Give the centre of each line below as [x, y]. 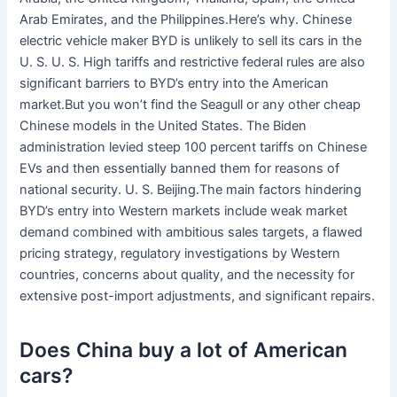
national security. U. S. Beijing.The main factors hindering [191, 190]
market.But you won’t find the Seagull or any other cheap [191, 105]
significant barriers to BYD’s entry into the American [175, 84]
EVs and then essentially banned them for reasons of [180, 169]
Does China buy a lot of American [184, 350]
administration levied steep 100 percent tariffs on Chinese [194, 148]
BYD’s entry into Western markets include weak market [184, 211]
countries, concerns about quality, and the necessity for [187, 275]
